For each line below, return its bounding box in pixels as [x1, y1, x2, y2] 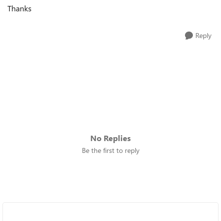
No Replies [90, 133, 131, 143]
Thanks [7, 3, 32, 13]
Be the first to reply [81, 146, 140, 155]
